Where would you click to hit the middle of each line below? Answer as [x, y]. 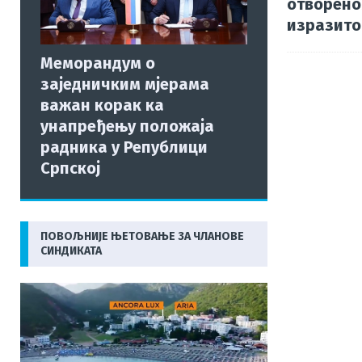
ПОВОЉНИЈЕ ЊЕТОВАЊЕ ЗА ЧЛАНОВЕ [142, 236]
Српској [70, 168]
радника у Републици [124, 147]
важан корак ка [102, 105]
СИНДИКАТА [71, 250]
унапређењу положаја [127, 126]
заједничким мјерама [125, 84]
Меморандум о [98, 63]
